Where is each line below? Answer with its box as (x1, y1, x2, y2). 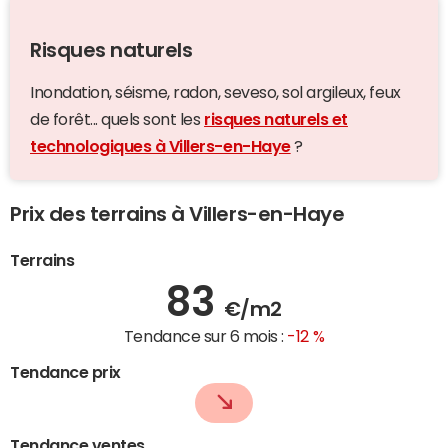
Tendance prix (10, 363, 121, 380)
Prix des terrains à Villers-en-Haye (10, 203, 345, 224)
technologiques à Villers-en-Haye (30, 137, 291, 154)
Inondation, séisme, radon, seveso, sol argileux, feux (30, 83, 401, 100)
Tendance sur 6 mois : (123, 327, 288, 344)
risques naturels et (204, 110, 348, 127)
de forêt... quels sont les (30, 110, 205, 127)
